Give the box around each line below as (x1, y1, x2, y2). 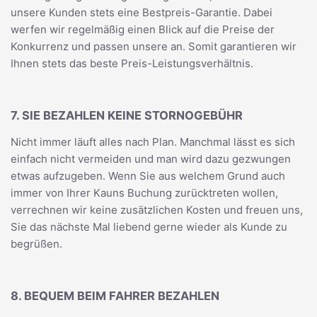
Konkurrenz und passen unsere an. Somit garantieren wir (11, 40, 296, 53)
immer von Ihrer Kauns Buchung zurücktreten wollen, (11, 186, 278, 200)
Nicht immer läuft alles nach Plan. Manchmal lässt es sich (11, 135, 295, 149)
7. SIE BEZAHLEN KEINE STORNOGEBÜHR (11, 108, 243, 122)
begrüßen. (11, 237, 62, 250)
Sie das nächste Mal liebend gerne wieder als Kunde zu (11, 220, 287, 234)
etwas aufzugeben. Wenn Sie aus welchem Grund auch (11, 169, 285, 183)
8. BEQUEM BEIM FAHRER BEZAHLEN (11, 288, 219, 303)
